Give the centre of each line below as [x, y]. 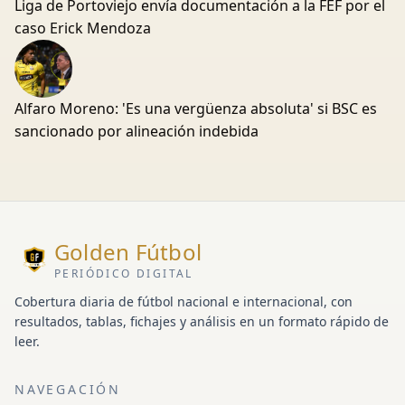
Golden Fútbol [128, 252]
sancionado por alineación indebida [137, 131]
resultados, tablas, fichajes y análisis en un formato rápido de [202, 321]
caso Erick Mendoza [83, 28]
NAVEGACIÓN [68, 389]
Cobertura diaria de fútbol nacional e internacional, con [184, 301]
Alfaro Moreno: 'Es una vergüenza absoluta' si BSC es [196, 108]
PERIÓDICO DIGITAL [124, 273]
